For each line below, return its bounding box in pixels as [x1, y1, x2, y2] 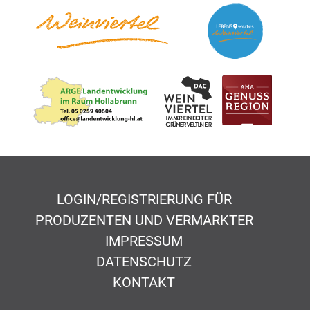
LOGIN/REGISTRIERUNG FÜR [56, 190, 232, 208]
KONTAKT [113, 273, 175, 291]
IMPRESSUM [105, 232, 183, 249]
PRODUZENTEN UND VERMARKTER [35, 211, 253, 228]
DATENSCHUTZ [96, 253, 192, 270]
